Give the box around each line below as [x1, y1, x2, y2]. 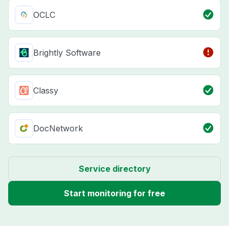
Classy [33, 85, 58, 96]
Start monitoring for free [64, 188, 165, 198]
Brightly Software [33, 47, 101, 58]
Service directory [78, 163, 151, 174]
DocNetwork [33, 123, 83, 133]
